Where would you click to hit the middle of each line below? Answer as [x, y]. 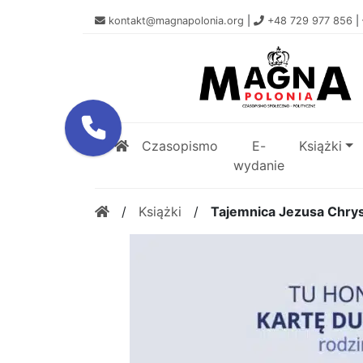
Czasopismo [180, 146]
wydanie [258, 166]
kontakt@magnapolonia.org [176, 21]
